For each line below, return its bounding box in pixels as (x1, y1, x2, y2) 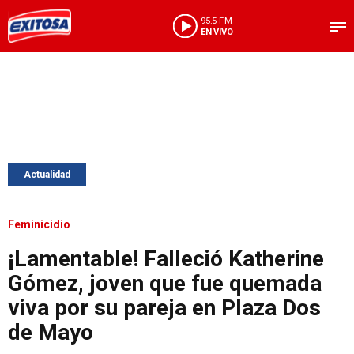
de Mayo (8, 319, 93, 345)
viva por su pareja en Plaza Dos (8, 295, 321, 321)
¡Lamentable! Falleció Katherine (8, 246, 324, 272)
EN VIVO (200, 26, 233, 37)
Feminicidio (8, 218, 70, 231)
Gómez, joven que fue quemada (8, 270, 322, 296)
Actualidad (24, 169, 70, 180)
